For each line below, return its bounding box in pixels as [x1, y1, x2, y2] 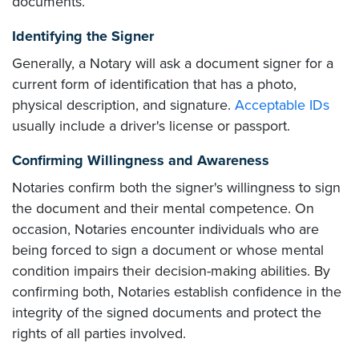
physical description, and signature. [12, 96, 235, 115]
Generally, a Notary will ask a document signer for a [12, 54, 333, 73]
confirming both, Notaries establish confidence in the [12, 283, 341, 301]
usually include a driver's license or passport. [12, 117, 290, 135]
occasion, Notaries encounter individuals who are [12, 220, 319, 239]
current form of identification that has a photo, [12, 75, 296, 94]
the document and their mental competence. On [12, 200, 314, 218]
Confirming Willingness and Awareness [12, 151, 269, 170]
